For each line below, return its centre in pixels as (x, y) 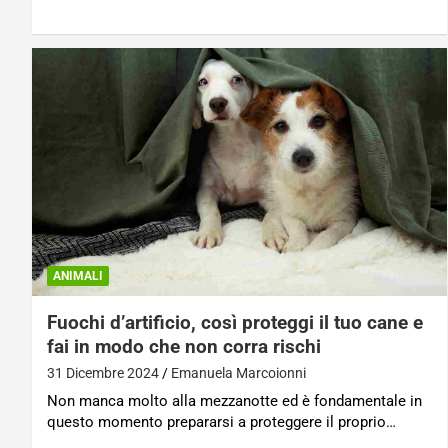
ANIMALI (78, 276)
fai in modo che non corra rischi (184, 347)
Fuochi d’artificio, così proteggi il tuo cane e (235, 323)
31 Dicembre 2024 (103, 373)
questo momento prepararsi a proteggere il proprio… (221, 422)
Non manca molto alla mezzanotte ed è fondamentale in (234, 401)
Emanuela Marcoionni (238, 373)
